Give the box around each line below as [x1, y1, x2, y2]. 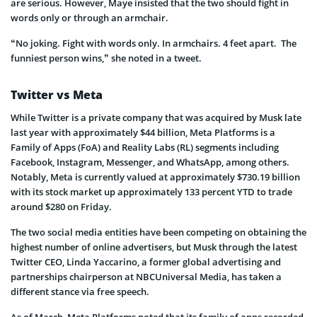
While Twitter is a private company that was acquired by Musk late [11, 111, 301, 125]
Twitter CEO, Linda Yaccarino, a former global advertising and [11, 255, 281, 269]
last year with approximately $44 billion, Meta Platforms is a [11, 126, 277, 139]
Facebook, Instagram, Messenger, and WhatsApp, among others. [11, 156, 289, 169]
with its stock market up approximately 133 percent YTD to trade [11, 185, 292, 199]
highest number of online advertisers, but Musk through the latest [11, 241, 297, 254]
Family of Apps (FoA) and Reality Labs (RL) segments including [11, 141, 279, 154]
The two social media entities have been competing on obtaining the [11, 226, 306, 239]
